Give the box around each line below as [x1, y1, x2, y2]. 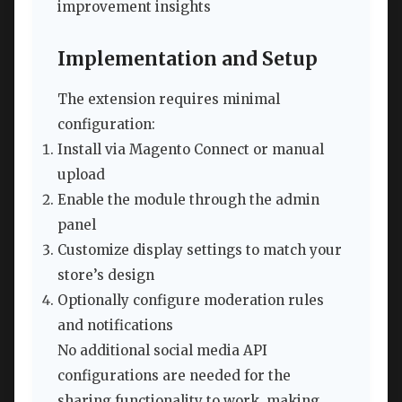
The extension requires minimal [57, 91, 280, 109]
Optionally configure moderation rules [57, 292, 324, 310]
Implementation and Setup [57, 48, 318, 72]
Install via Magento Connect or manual [57, 141, 324, 159]
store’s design [57, 267, 154, 284]
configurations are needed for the [57, 367, 291, 385]
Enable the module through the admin [57, 191, 319, 209]
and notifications [57, 317, 173, 335]
